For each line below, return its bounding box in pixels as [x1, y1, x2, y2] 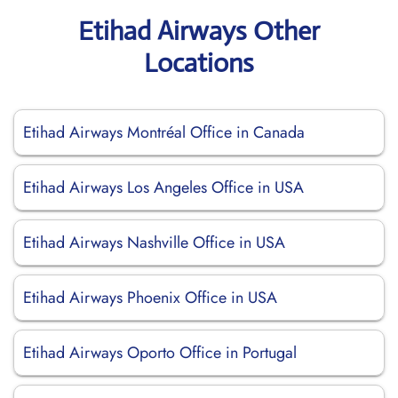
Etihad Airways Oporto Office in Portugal [23, 341, 297, 364]
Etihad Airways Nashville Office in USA [23, 231, 285, 254]
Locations [144, 46, 254, 79]
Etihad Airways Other [78, 14, 320, 47]
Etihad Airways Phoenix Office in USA [23, 286, 277, 309]
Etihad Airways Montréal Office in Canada [23, 121, 305, 144]
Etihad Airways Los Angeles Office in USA [23, 176, 304, 199]
